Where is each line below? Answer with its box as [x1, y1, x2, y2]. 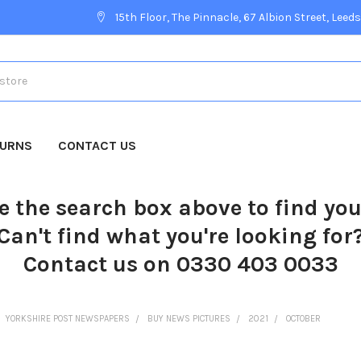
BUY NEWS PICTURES [147, 313, 231, 324]
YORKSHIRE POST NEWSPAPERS [6, 313, 131, 324]
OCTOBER [286, 313, 322, 324]
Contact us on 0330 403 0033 [23, 250, 338, 277]
